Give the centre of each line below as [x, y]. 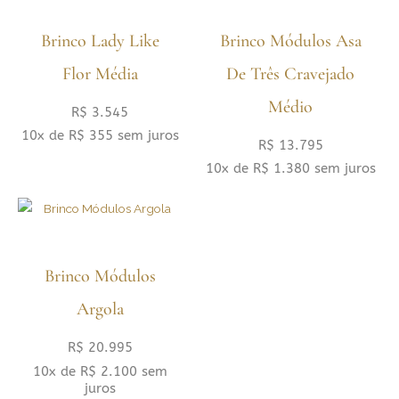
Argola [100, 309]
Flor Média [100, 73]
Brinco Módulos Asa [290, 41]
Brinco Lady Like [100, 41]
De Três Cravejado [290, 73]
